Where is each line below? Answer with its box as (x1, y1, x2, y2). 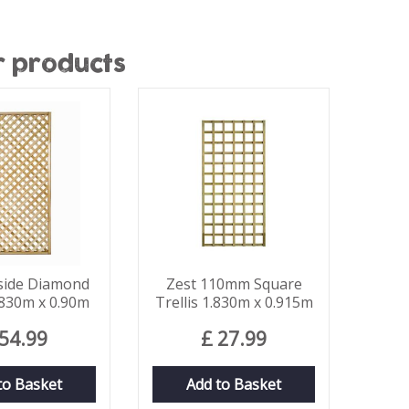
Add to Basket (186, 374, 281, 394)
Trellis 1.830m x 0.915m (154, 292, 313, 312)
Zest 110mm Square (165, 274, 302, 294)
